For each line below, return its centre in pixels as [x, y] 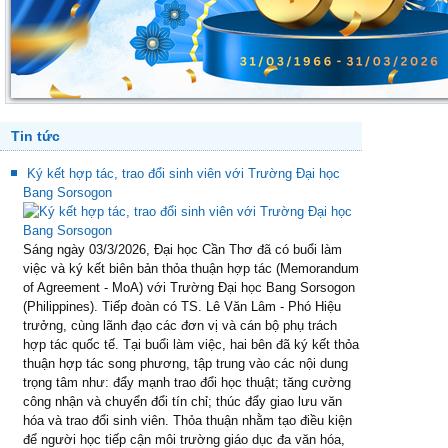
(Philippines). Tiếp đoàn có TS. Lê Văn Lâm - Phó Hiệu [182, 306]
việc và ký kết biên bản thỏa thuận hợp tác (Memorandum [191, 268]
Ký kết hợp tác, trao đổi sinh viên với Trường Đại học [183, 173]
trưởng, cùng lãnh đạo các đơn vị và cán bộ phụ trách [180, 325]
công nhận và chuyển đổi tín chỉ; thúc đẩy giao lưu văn [182, 401]
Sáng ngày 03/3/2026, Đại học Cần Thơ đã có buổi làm [182, 249]
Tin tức [35, 136]
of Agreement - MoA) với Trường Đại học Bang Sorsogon [189, 287]
